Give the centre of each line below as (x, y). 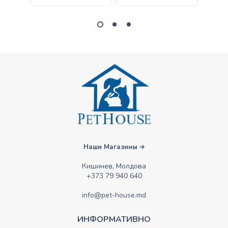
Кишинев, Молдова (114, 166)
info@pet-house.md (114, 195)
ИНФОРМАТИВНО (114, 219)
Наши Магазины (111, 147)
